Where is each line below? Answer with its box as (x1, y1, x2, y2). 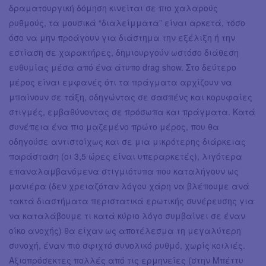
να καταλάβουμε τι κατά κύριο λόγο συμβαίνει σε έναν (9, 209, 245, 221)
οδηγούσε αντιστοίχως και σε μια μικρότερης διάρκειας (9, 135, 246, 147)
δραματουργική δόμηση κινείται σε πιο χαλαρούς (9, 1, 218, 14)
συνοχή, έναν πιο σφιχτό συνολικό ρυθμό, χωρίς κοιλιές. (9, 239, 245, 251)
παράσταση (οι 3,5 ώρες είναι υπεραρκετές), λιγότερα (9, 150, 242, 162)
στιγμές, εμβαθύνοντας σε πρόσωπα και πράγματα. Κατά (9, 105, 255, 118)
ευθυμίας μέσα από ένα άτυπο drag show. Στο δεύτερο (9, 61, 236, 73)
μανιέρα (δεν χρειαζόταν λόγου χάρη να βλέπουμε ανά (9, 179, 249, 192)
